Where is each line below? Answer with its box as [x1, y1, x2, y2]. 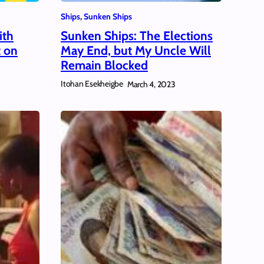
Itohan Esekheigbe [61, 78, 123, 90]
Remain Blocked [61, 58, 148, 73]
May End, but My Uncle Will [61, 43, 211, 58]
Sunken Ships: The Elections [61, 28, 213, 44]
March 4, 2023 [127, 78, 176, 90]
